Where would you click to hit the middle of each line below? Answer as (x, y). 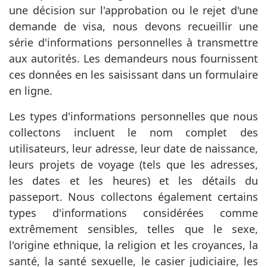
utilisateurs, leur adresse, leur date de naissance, (133, 148)
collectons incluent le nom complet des (133, 132)
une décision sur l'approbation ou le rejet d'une (133, 10)
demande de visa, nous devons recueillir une (133, 26)
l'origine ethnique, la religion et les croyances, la (133, 245)
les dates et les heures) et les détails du (133, 181)
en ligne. (31, 91)
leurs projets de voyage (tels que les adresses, (133, 164)
